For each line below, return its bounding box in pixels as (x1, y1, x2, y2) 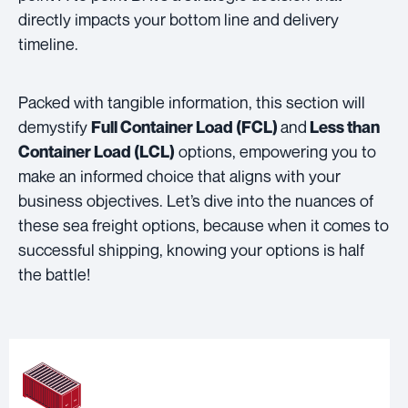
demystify (18, 116, 91, 137)
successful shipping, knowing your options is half (18, 239, 364, 260)
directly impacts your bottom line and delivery (18, 8, 339, 29)
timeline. (18, 33, 78, 54)
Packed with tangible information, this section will (18, 91, 365, 112)
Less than (307, 117, 380, 137)
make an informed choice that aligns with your (18, 165, 341, 186)
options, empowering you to (175, 140, 376, 161)
